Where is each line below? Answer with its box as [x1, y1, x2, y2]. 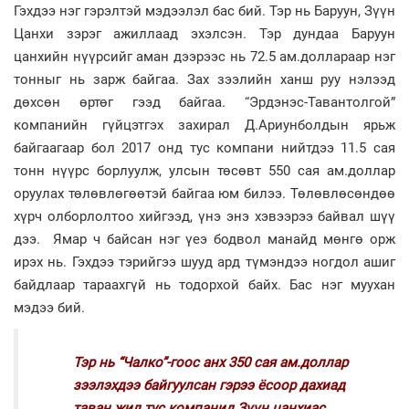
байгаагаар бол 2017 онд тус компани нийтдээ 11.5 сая [14, 140, 395, 156]
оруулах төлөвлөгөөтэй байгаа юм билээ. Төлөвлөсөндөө [14, 185, 395, 202]
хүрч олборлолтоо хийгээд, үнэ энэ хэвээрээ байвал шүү [14, 208, 395, 225]
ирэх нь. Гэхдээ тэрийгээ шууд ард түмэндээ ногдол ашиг [14, 254, 395, 270]
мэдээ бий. [14, 299, 85, 316]
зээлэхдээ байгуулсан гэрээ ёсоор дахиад [73, 377, 345, 393]
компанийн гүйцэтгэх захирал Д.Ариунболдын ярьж [14, 117, 395, 133]
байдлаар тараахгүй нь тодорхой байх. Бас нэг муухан [14, 277, 395, 293]
